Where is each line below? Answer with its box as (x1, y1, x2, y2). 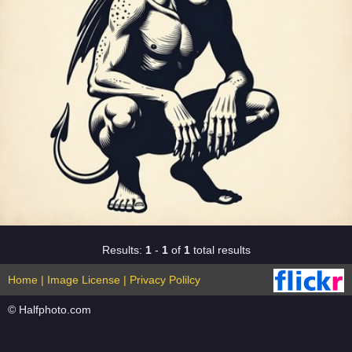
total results (189, 244, 251, 256)
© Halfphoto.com (8, 303, 91, 316)
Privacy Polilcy (130, 273, 200, 286)
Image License (47, 273, 120, 286)
